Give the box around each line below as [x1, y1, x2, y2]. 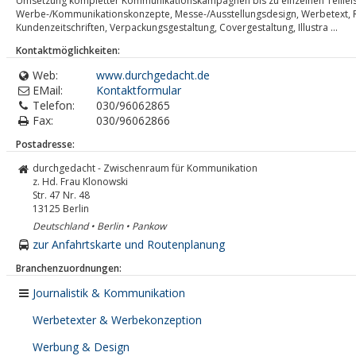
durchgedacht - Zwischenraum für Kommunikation [33, 161, 257, 176]
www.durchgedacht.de [96, 68, 210, 83]
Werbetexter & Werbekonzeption [33, 312, 202, 328]
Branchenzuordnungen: [16, 261, 122, 276]
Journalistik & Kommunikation [33, 285, 185, 301]
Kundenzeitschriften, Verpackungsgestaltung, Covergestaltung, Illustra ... [16, 21, 338, 35]
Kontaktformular [96, 83, 181, 99]
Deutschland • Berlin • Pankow [33, 219, 166, 234]
